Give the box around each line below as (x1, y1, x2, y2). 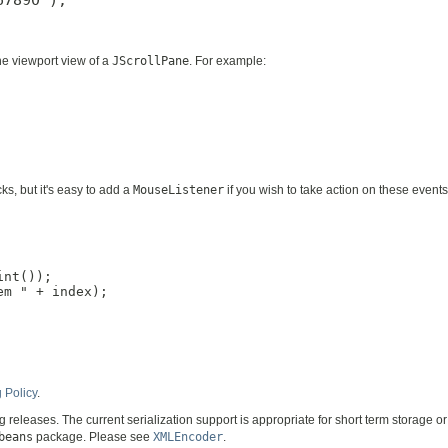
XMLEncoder (153, 429, 223, 444)
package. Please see (33, 429, 153, 444)
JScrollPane (112, 54, 189, 69)
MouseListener (133, 183, 224, 198)
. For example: (189, 54, 266, 69)
